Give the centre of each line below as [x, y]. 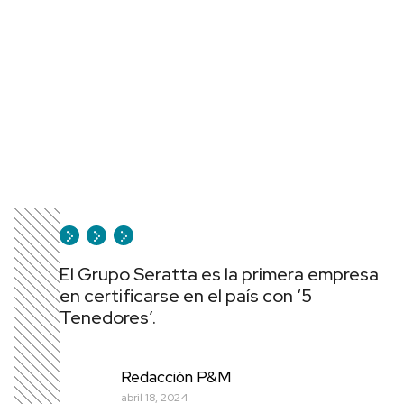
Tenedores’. [108, 317]
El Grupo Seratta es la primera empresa [219, 274]
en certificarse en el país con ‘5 [186, 296]
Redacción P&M [176, 376]
